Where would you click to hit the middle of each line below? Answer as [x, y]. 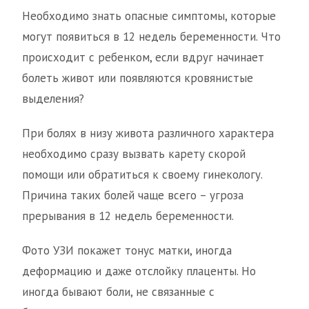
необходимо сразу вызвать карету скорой [134, 154]
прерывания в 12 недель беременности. [128, 216]
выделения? [53, 99]
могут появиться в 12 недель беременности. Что [151, 37]
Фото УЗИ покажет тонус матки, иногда [127, 251]
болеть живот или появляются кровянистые [138, 78]
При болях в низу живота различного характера [148, 133]
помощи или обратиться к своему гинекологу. [142, 175]
